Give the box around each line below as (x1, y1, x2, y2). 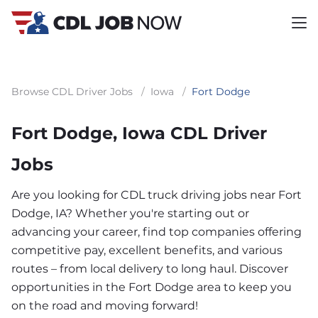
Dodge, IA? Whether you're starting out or (11, 207, 249, 220)
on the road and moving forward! (11, 299, 198, 312)
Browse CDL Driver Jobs (11, 85, 133, 98)
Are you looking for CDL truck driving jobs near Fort (11, 188, 302, 202)
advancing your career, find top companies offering (11, 225, 302, 238)
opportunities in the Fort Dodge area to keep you (11, 280, 292, 294)
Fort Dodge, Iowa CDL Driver (11, 123, 267, 143)
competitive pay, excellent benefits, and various (11, 243, 283, 257)
